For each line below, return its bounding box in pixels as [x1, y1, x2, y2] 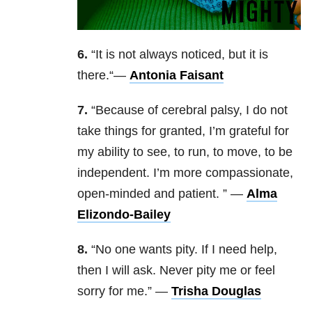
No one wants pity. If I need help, [95, 242, 277, 257]
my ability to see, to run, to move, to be [77, 145, 292, 159]
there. [77, 68, 109, 83]
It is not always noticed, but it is [95, 47, 268, 62]
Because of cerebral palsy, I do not [95, 103, 288, 118]
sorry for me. [77, 284, 148, 299]
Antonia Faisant [130, 68, 224, 83]
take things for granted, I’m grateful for [77, 124, 289, 139]
